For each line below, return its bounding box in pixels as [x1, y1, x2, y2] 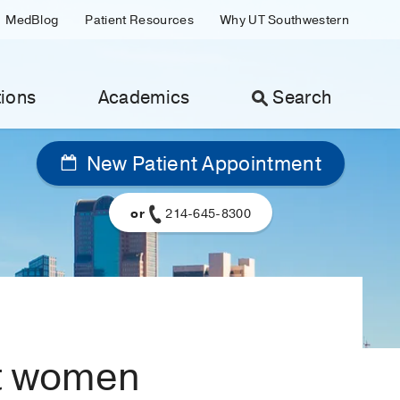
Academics [97, 86, 190, 110]
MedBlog [5, 12, 59, 29]
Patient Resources [85, 12, 194, 29]
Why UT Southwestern [220, 12, 349, 29]
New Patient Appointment [81, 151, 321, 179]
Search [272, 86, 332, 110]
